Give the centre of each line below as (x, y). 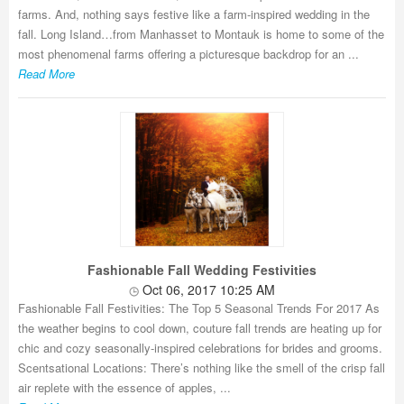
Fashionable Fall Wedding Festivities (202, 270)
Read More (46, 73)
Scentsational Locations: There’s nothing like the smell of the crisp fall (202, 367)
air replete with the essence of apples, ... (124, 387)
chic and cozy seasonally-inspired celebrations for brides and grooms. (200, 348)
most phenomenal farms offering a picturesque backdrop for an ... (188, 54)
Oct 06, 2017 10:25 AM (207, 289)
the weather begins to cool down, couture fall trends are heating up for (200, 328)
